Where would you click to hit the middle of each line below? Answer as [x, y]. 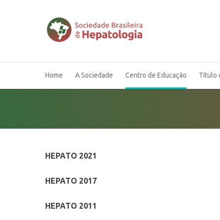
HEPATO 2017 [71, 181]
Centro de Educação [156, 75]
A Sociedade [94, 75]
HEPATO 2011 [71, 206]
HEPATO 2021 [71, 156]
